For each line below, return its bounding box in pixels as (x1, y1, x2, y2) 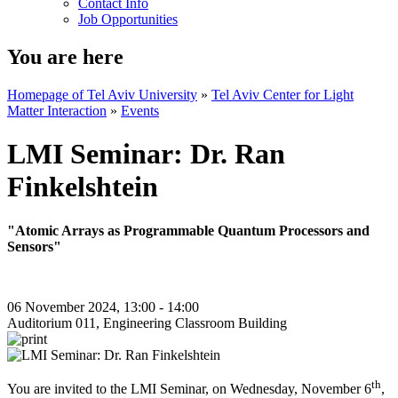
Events (121, 102, 159, 118)
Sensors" (7, 238, 61, 254)
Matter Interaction (7, 102, 107, 118)
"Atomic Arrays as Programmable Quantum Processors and (7, 222, 370, 238)
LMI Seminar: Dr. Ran (7, 138, 285, 171)
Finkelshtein (7, 171, 158, 203)
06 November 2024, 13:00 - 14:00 (7, 298, 203, 314)
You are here (7, 44, 123, 68)
